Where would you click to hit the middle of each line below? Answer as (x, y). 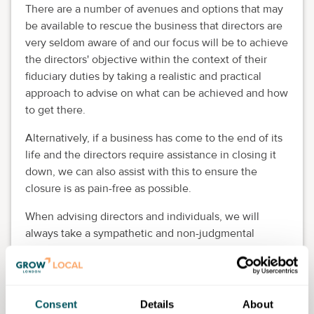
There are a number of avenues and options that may (154, 9)
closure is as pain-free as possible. (108, 188)
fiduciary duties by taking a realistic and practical (143, 76)
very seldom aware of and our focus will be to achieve (157, 42)
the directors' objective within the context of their (146, 59)
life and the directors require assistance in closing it (151, 155)
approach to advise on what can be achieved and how (157, 93)
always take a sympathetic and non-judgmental (140, 233)
